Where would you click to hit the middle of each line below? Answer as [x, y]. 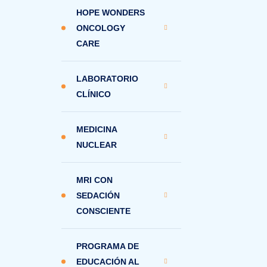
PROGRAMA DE [108, 246]
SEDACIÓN [98, 195]
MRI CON [94, 180]
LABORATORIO [107, 79]
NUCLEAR [97, 145]
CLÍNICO [94, 94]
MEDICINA [97, 129]
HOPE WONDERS [111, 13]
